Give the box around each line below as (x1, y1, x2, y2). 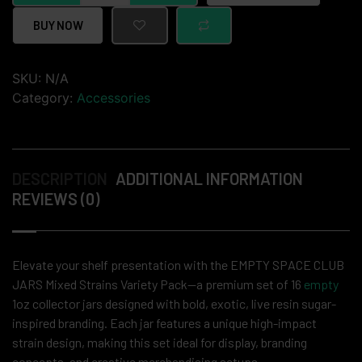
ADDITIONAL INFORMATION (116, 168, 303, 188)
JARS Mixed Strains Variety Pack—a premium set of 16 (12, 276, 304, 292)
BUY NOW (33, 18, 83, 33)
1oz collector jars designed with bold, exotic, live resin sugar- (12, 295, 336, 311)
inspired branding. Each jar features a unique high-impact (12, 314, 317, 330)
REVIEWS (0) (12, 188, 99, 208)
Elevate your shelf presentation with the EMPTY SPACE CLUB (12, 256, 344, 272)
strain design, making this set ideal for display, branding (12, 334, 307, 350)
